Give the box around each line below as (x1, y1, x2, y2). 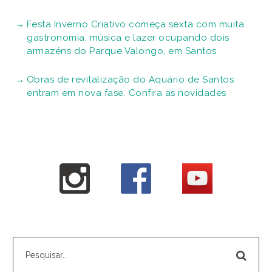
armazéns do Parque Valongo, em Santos (27, 46, 217, 57)
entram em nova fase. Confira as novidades (27, 87, 226, 99)
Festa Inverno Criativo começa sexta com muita (26, 19, 244, 30)
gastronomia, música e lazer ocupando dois (27, 32, 229, 44)
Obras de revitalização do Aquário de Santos (26, 74, 234, 86)
